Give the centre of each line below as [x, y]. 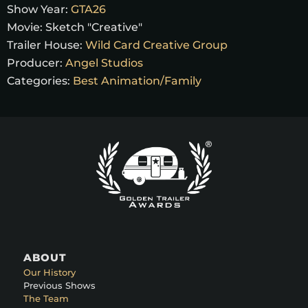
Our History [49, 272]
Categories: [38, 80]
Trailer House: [45, 45]
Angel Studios [104, 63]
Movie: [26, 27]
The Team [46, 298]
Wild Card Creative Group [156, 45]
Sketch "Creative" [94, 27]
